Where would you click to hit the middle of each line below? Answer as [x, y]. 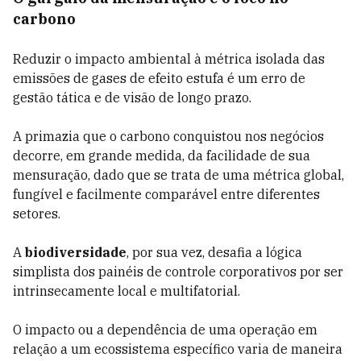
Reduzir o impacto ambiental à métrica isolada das [169, 59]
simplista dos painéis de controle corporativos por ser [178, 272]
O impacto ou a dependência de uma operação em [165, 330]
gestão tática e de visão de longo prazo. [132, 98]
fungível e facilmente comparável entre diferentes [166, 194]
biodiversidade [76, 252]
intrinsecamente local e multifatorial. [127, 291]
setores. [37, 214]
